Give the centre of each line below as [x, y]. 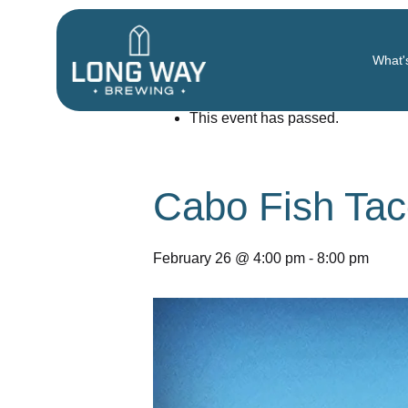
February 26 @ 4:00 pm [229, 258]
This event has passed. [264, 118]
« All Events [194, 61]
